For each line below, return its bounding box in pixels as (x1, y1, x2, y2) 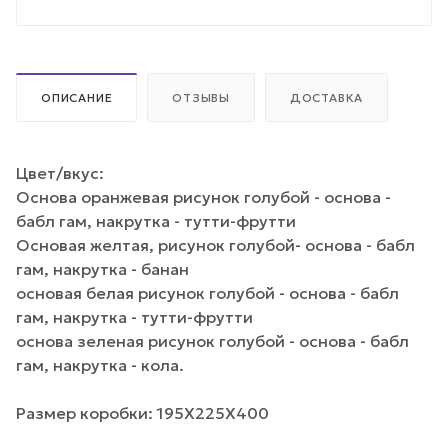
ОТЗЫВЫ (172, 91, 231, 106)
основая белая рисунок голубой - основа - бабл (16, 283, 399, 304)
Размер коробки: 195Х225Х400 (16, 403, 269, 424)
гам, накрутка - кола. (16, 355, 184, 376)
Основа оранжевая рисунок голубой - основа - (16, 187, 391, 208)
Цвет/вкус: (16, 163, 104, 184)
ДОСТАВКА (289, 91, 364, 106)
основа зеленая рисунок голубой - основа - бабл (16, 331, 409, 352)
